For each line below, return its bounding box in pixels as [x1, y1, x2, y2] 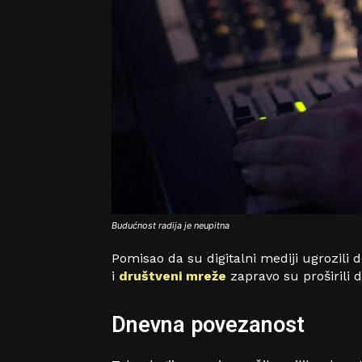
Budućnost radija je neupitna [112, 219, 229, 231]
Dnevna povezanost [112, 311, 305, 338]
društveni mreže [119, 267, 230, 284]
